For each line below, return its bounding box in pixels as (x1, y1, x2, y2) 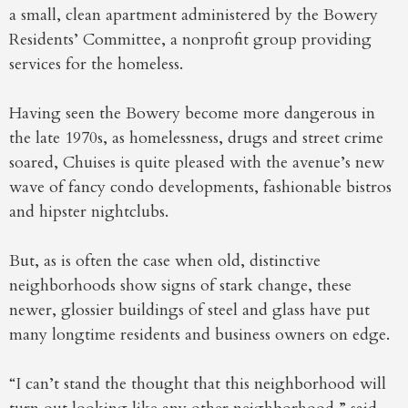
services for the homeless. (9, 53, 183, 76)
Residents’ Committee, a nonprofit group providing (9, 28, 372, 52)
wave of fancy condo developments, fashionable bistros (9, 176, 392, 199)
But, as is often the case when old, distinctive (9, 250, 321, 273)
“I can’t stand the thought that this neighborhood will (9, 372, 386, 396)
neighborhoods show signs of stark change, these (9, 274, 352, 298)
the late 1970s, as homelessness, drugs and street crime (9, 127, 383, 150)
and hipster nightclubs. (9, 200, 168, 224)
